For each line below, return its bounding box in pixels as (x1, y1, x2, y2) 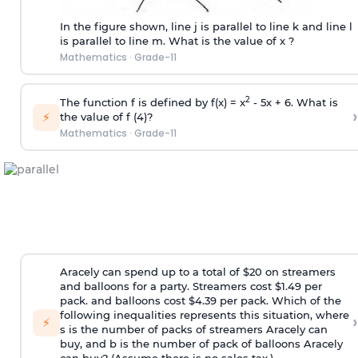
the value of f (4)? (59, 109, 153, 123)
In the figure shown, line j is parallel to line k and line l (59, 19, 352, 33)
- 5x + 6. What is (249, 95, 338, 109)
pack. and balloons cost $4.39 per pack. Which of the (59, 294, 341, 308)
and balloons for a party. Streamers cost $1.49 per (59, 280, 322, 293)
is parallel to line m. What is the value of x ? (59, 34, 294, 47)
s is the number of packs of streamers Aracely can (59, 323, 328, 336)
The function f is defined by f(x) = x (59, 95, 245, 109)
